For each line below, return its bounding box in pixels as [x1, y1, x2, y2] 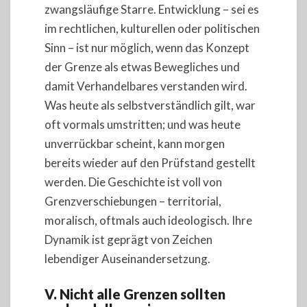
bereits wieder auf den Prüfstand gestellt [45, 156, 256, 171]
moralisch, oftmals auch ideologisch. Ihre [45, 213, 252, 228]
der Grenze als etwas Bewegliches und [45, 60, 240, 75]
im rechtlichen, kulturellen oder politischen [45, 21, 260, 36]
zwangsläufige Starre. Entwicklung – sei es [45, 2, 259, 17]
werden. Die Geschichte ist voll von [45, 175, 222, 190]
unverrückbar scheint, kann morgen [45, 136, 225, 151]
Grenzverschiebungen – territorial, [45, 194, 221, 209]
